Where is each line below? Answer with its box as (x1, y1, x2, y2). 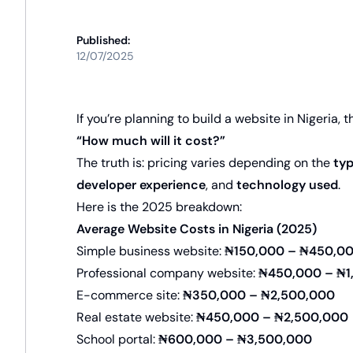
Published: (76, 33, 130, 47)
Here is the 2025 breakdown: (76, 199, 242, 215)
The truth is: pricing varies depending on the (76, 154, 333, 171)
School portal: (76, 331, 158, 347)
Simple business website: (76, 243, 225, 259)
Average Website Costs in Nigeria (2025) (76, 221, 317, 237)
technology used (236, 176, 338, 193)
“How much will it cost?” (76, 132, 225, 149)
